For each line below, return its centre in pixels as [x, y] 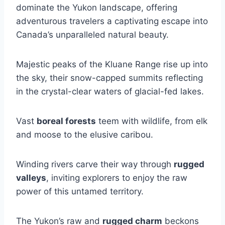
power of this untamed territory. [80, 191]
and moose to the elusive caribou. [85, 135]
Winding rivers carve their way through [95, 164]
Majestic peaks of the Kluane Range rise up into [112, 64]
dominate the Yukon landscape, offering [97, 8]
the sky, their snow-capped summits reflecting [109, 78]
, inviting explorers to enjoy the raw [117, 178]
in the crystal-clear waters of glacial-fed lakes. [110, 91]
